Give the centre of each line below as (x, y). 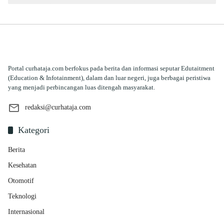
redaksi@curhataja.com (58, 107)
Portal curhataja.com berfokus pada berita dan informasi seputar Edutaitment (111, 68)
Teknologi (22, 196)
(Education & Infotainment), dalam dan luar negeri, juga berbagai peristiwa (109, 77)
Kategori (34, 130)
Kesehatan (22, 165)
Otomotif (21, 180)
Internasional (26, 211)
